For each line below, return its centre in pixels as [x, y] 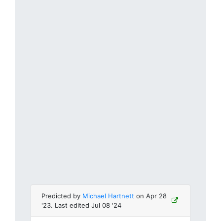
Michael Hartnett [108, 196]
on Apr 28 [150, 196]
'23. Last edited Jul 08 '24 [81, 205]
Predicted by [62, 196]
